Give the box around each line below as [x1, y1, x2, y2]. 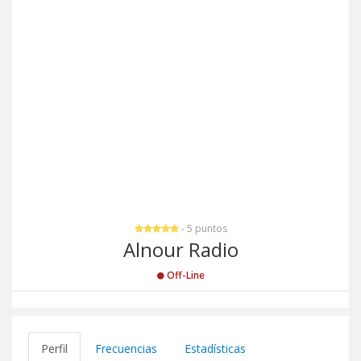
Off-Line [164, 268, 205, 282]
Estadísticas [185, 341, 246, 356]
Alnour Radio [122, 236, 239, 263]
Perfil [41, 341, 68, 356]
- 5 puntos [178, 222, 227, 235]
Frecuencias [95, 341, 157, 356]
